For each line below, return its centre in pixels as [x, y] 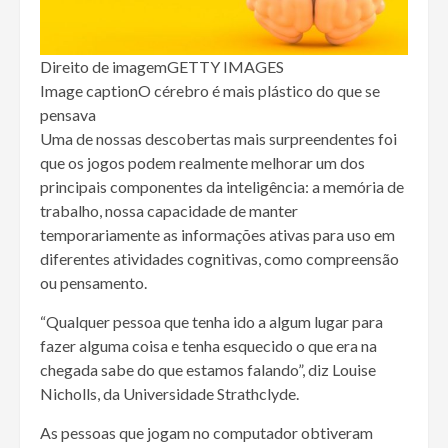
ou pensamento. [93, 282]
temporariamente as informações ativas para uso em [217, 234]
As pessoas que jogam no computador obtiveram [206, 432]
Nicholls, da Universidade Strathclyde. [169, 393]
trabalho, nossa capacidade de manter [169, 210]
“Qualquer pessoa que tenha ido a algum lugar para [211, 321]
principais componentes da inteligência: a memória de [222, 186]
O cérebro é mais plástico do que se [259, 90]
